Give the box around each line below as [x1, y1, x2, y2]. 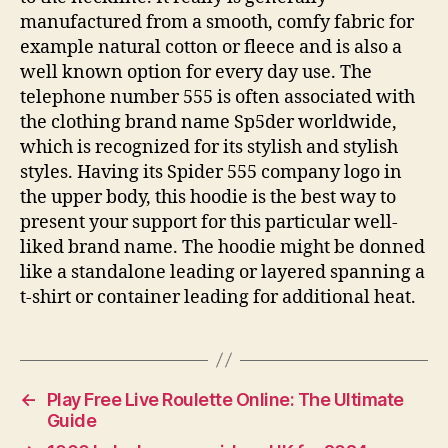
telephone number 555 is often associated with [20, 85, 415, 109]
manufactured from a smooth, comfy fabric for [20, 10, 414, 34]
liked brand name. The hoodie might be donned [20, 235, 425, 259]
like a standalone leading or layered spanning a [20, 260, 425, 284]
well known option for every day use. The [20, 60, 372, 84]
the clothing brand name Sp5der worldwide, [20, 110, 397, 134]
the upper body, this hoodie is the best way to [20, 185, 396, 209]
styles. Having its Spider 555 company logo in [20, 160, 402, 184]
